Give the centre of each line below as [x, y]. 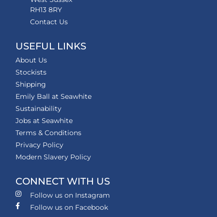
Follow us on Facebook [69, 207]
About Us [31, 60]
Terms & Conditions [48, 133]
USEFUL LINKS [51, 46]
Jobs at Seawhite [44, 121]
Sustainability [39, 108]
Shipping [31, 84]
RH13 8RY [46, 10]
